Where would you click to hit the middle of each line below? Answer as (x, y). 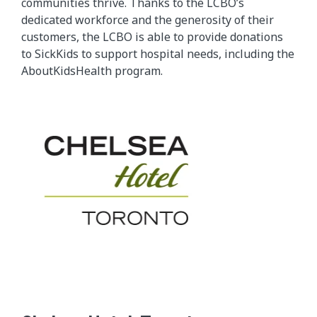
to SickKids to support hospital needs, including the (158, 53)
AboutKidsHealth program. (92, 70)
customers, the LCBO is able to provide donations (152, 36)
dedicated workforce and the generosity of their (148, 19)
